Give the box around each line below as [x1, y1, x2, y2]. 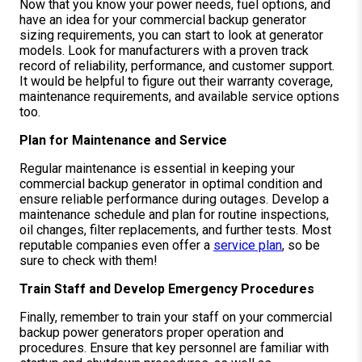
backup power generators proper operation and [19, 324, 284, 340]
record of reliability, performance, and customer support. [19, 57, 335, 74]
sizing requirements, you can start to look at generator [19, 27, 323, 43]
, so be [282, 237, 320, 253]
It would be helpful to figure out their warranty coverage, [19, 73, 333, 89]
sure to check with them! [19, 252, 158, 268]
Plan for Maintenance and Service [19, 132, 227, 148]
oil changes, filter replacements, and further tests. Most [19, 221, 331, 238]
